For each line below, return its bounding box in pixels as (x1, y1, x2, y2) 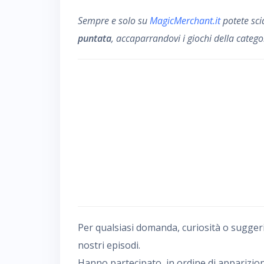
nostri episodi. (78, 239, 140, 252)
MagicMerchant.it (150, 14, 220, 27)
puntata (78, 32, 111, 45)
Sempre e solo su (78, 14, 150, 27)
